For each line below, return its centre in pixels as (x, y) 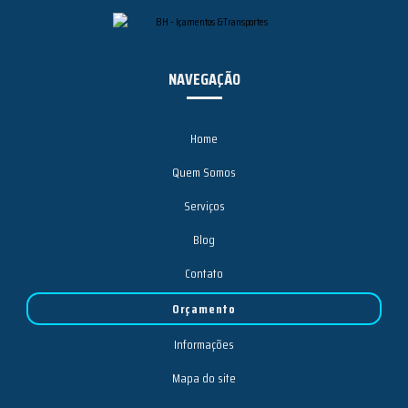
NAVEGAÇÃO (204, 80)
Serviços (204, 205)
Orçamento (204, 308)
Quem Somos (204, 172)
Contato (204, 273)
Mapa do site (204, 377)
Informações (204, 344)
